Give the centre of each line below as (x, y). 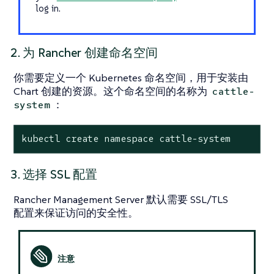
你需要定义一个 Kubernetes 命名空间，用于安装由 (131, 77)
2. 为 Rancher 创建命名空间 (84, 53)
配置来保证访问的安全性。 (76, 213)
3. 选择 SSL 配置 (54, 175)
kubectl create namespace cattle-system (126, 139)
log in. (48, 8)
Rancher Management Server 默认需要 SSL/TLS (121, 200)
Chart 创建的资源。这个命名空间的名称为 (112, 91)
